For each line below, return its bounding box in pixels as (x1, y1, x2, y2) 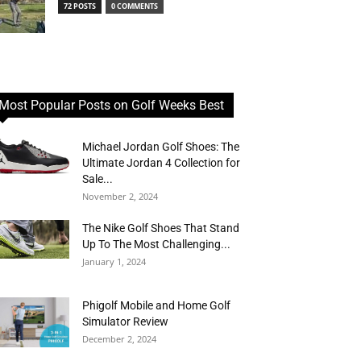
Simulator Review (82, 315, 168, 328)
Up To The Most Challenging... (82, 238, 230, 251)
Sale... (82, 172, 113, 185)
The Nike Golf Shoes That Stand (82, 222, 239, 234)
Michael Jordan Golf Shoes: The (82, 140, 239, 153)
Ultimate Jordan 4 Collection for (82, 156, 240, 169)
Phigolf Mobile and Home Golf (82, 299, 230, 312)
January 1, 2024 (82, 255, 146, 268)
